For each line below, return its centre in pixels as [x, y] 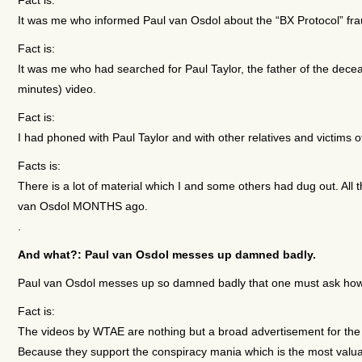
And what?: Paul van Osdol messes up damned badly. [166, 254]
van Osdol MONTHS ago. [82, 206]
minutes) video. [57, 88]
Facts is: [39, 165]
